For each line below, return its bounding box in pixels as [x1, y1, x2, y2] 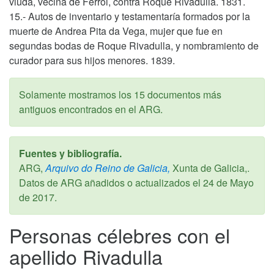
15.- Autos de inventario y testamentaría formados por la [9, 9, 250, 23]
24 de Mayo [203, 175, 254, 190]
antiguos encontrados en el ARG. [19, 102, 163, 116]
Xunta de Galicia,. [170, 160, 250, 175]
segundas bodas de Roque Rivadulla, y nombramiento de [9, 38, 259, 53]
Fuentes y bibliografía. [19, 146, 122, 160]
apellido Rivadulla [9, 242, 163, 270]
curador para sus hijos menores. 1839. [9, 53, 175, 67]
